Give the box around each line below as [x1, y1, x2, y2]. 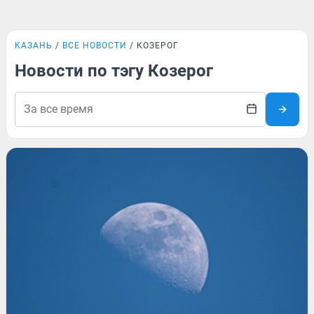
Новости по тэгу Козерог [15, 61, 213, 81]
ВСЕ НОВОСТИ [62, 41, 127, 50]
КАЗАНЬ [15, 41, 53, 50]
